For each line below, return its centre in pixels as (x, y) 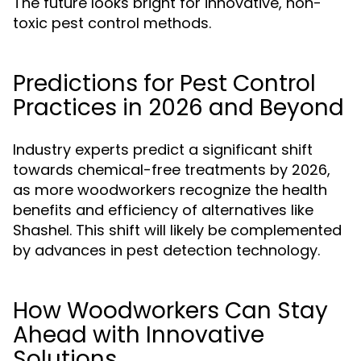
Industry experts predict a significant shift (163, 149)
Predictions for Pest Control (164, 83)
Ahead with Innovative (139, 335)
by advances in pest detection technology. (166, 250)
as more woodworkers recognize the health (170, 190)
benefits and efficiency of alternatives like (163, 210)
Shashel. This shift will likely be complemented (177, 230)
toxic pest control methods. (112, 23)
